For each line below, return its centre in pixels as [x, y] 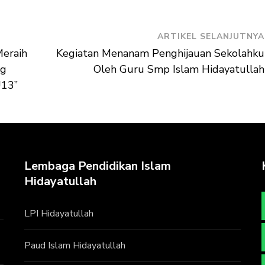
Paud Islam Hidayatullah [75, 245]
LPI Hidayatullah [59, 213]
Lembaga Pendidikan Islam [97, 166]
